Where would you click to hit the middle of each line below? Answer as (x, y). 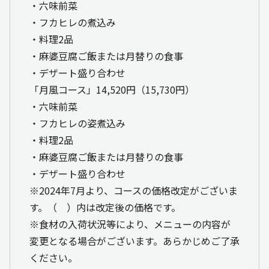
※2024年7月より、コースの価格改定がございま (134, 190)
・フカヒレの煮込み (73, 22)
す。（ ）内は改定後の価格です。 (105, 207)
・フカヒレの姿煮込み (77, 123)
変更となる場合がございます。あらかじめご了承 (134, 240)
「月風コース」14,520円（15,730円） (112, 89)
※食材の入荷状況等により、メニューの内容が (130, 224)
